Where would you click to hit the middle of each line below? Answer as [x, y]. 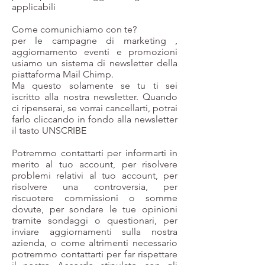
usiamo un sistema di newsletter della [95, 63]
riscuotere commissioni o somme [95, 198]
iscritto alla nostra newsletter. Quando [95, 97]
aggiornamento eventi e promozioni [95, 52]
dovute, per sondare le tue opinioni [95, 209]
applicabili [34, 7]
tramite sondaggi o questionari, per [95, 220]
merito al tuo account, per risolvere [95, 164]
